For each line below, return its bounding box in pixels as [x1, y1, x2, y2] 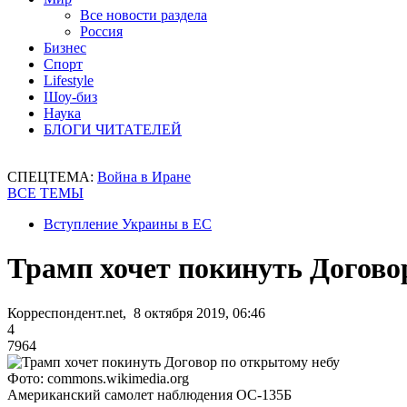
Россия [80, 24, 123, 39]
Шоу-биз [44, 89, 97, 104]
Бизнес [44, 40, 86, 55]
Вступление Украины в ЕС [44, 216, 212, 232]
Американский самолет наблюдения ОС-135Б [7, 386, 292, 402]
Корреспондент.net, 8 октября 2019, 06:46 [7, 304, 265, 321]
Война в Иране [97, 169, 191, 184]
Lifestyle [44, 73, 94, 88]
